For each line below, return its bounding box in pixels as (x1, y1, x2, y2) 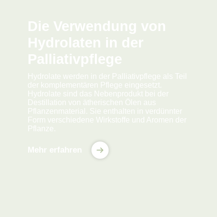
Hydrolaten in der (27, 35, 143, 51)
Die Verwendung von (27, 18, 166, 34)
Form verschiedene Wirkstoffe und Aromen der (27, 116, 186, 124)
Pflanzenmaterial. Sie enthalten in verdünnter (27, 107, 182, 116)
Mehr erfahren (27, 145, 82, 155)
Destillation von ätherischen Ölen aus (27, 98, 156, 107)
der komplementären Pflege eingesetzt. (27, 81, 162, 90)
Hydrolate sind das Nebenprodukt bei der (27, 90, 169, 98)
